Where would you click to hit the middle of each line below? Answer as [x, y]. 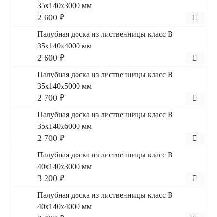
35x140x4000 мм [64, 46]
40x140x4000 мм [64, 207]
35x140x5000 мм [64, 86]
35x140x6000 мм [64, 126]
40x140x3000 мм [64, 166]
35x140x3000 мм [64, 6]
